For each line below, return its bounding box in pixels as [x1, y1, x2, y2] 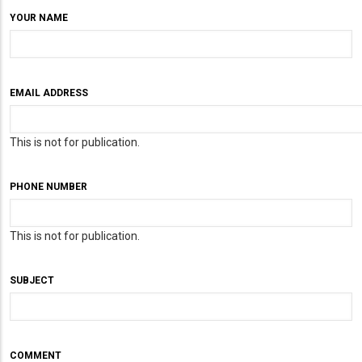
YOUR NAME [10, 12, 68, 24]
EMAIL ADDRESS [10, 87, 88, 99]
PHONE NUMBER [10, 181, 87, 193]
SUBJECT [10, 275, 54, 287]
